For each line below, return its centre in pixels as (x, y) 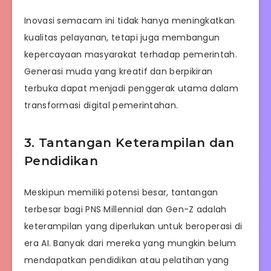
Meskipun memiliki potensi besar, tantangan (121, 192)
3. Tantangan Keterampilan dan (129, 143)
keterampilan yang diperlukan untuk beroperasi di (133, 226)
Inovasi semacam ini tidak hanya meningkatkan (130, 20)
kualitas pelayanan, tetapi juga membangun (122, 37)
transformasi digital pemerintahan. (101, 105)
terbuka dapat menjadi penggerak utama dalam (131, 88)
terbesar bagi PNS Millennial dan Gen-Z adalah (126, 209)
